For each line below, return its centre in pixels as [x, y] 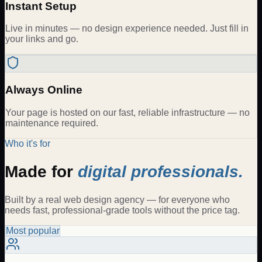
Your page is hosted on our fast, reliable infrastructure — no [127, 112]
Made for [41, 171]
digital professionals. [161, 171]
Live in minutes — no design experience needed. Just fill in [127, 29]
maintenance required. [52, 123]
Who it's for [27, 143]
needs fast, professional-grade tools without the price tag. [122, 211]
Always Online [44, 90]
